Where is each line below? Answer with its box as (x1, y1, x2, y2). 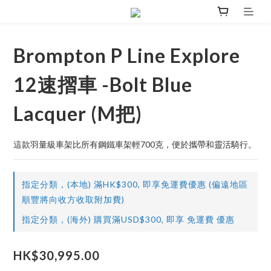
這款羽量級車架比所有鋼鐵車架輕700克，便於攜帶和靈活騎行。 (13, 139, 256, 150)
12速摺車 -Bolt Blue (13, 73, 192, 97)
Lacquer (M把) (13, 102, 142, 126)
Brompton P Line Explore (13, 44, 240, 68)
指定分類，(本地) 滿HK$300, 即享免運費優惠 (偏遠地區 (22, 179, 248, 190)
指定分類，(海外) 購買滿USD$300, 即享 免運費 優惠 (22, 214, 235, 225)
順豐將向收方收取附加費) (22, 194, 125, 205)
